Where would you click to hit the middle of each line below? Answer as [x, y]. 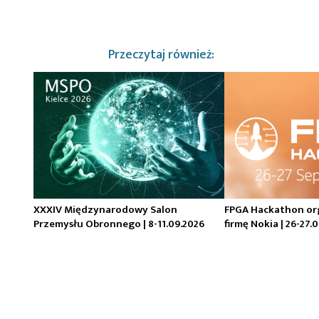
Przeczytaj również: [161, 54]
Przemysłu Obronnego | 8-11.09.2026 [119, 224]
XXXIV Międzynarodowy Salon [105, 210]
